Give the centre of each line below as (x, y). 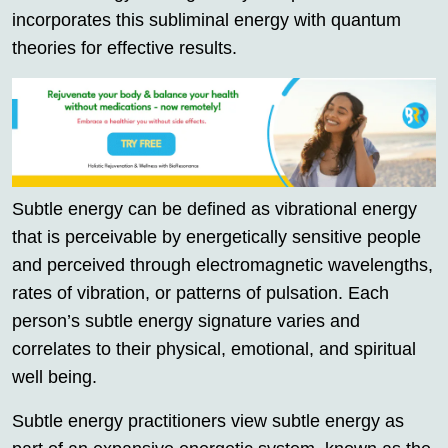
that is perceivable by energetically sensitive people (216, 237)
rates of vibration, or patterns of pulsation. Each (200, 293)
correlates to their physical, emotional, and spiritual (214, 349)
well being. (54, 377)
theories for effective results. (124, 48)
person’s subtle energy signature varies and (186, 321)
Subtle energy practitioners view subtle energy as (208, 421)
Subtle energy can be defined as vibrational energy (214, 209)
